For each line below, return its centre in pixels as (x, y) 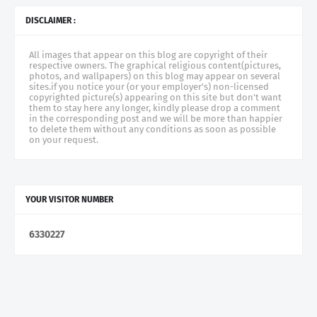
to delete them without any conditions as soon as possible (152, 129)
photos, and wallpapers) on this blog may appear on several (155, 76)
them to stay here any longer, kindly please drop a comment (155, 108)
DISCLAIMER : (51, 21)
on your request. (64, 140)
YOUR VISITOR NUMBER (69, 200)
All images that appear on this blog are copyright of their (148, 55)
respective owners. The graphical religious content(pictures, (155, 66)
